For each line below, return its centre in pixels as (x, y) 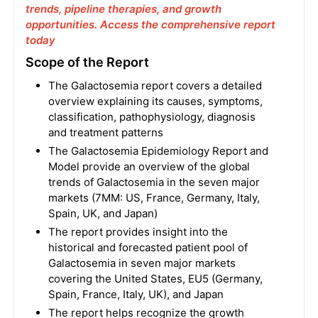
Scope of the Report (87, 62)
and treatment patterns (105, 132)
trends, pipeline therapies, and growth (123, 9)
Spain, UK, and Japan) (103, 213)
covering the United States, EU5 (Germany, (155, 279)
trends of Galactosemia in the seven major (154, 182)
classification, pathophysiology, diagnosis (152, 117)
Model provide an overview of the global (149, 166)
